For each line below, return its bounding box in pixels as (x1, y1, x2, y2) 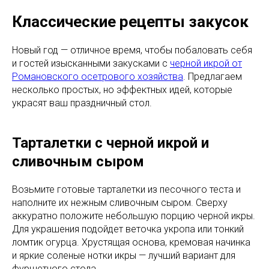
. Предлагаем (183, 70, 242, 82)
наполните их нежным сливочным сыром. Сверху (12, 196, 228, 208)
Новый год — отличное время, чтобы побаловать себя (12, 44, 252, 56)
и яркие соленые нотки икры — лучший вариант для (12, 249, 235, 261)
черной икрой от (170, 57, 242, 69)
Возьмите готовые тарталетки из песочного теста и (12, 183, 241, 195)
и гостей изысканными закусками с (12, 57, 170, 69)
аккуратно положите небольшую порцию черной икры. (12, 210, 255, 222)
